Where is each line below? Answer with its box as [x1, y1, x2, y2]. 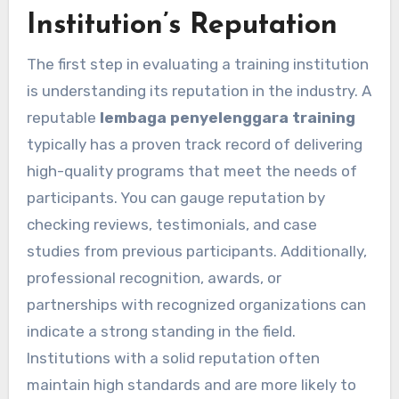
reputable [26, 108, 100, 126]
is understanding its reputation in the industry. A [26, 81, 371, 100]
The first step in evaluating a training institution [26, 54, 369, 73]
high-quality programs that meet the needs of [26, 161, 357, 180]
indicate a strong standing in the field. [26, 322, 296, 340]
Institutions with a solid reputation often [26, 348, 320, 367]
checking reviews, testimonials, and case [26, 215, 317, 233]
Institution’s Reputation [26, 12, 338, 41]
